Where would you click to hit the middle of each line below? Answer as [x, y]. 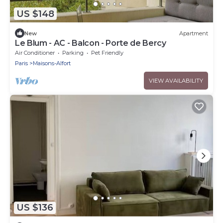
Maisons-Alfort [52, 63]
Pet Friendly [107, 53]
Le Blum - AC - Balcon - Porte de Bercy [91, 43]
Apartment [194, 33]
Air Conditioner [35, 53]
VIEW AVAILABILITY [176, 81]
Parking [73, 53]
